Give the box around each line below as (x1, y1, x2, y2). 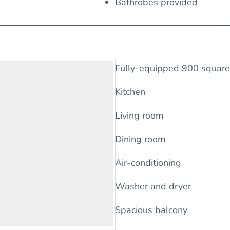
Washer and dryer (115, 180, 191, 193)
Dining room (115, 133, 165, 146)
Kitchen (115, 86, 145, 99)
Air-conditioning (115, 157, 181, 169)
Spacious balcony (115, 204, 187, 217)
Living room (115, 109, 163, 122)
